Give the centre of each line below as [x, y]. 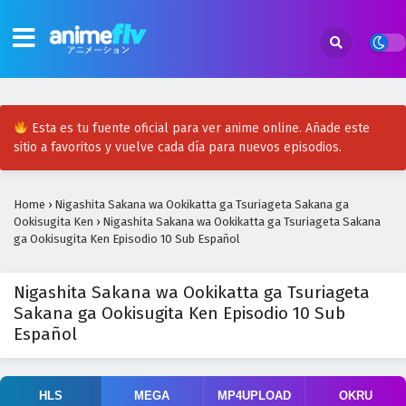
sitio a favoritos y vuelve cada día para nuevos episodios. [178, 147]
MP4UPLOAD [254, 396]
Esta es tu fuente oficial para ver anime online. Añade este [198, 128]
